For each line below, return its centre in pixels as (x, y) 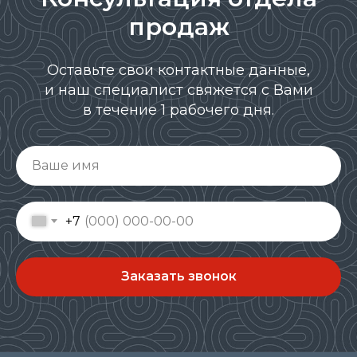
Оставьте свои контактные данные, (178, 70)
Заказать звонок (178, 277)
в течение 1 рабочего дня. (178, 110)
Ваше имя (66, 165)
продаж (178, 26)
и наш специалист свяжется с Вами (178, 90)
